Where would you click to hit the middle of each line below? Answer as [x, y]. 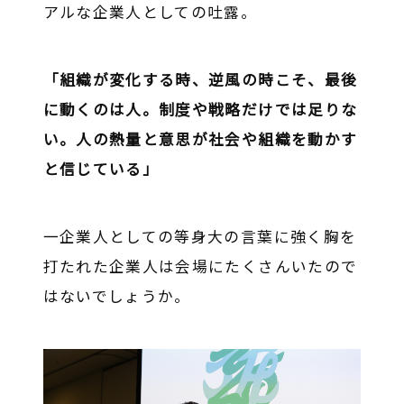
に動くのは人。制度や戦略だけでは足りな [200, 109]
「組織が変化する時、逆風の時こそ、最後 [200, 79]
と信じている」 [101, 168]
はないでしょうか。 [117, 295]
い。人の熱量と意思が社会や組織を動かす [200, 138]
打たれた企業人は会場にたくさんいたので [200, 266]
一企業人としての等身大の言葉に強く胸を [200, 236]
